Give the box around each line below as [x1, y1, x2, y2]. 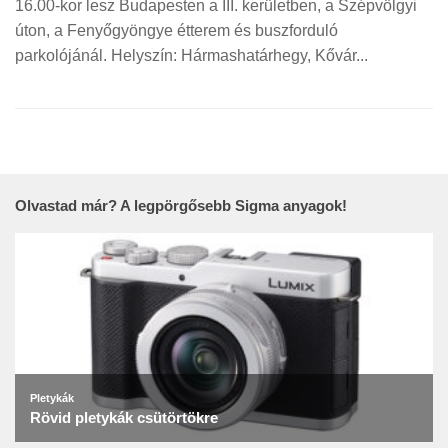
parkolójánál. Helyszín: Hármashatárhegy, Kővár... [15, 47, 368, 65]
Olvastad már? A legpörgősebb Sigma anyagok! [15, 197, 347, 215]
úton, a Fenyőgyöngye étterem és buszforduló [15, 22, 338, 40]
